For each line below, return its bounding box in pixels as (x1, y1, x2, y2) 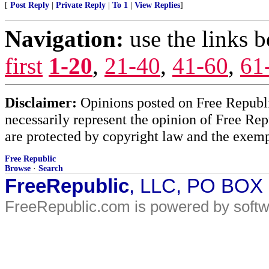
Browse (5, 164, 31, 173)
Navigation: (5, 26, 124, 52)
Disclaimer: (5, 94, 77, 110)
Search (38, 164, 63, 173)
